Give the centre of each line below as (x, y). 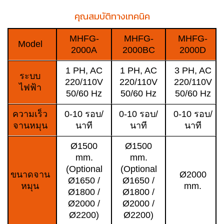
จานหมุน (30, 126)
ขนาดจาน (30, 175)
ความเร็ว (30, 114)
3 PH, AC (193, 71)
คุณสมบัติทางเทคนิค (112, 16)
